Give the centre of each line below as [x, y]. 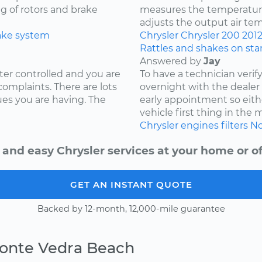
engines [200, 125]
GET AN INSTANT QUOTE [131, 184]
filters [235, 125]
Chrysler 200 [210, 35]
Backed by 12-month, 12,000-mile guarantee [131, 208]
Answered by [172, 61]
